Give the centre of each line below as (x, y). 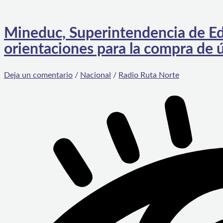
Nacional (96, 75)
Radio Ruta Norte (149, 75)
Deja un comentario (38, 75)
